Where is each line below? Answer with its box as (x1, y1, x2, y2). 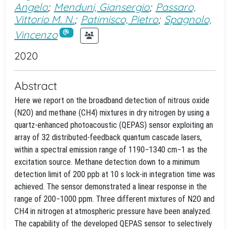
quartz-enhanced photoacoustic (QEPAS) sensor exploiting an (14, 120, 213, 130)
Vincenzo (14, 28, 57, 41)
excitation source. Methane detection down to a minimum (14, 157, 200, 167)
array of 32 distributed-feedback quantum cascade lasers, (14, 132, 202, 142)
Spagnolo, (164, 13, 212, 26)
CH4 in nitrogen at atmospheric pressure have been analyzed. (14, 206, 212, 216)
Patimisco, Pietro (81, 13, 158, 26)
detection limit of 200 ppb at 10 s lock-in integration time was (14, 169, 215, 179)
